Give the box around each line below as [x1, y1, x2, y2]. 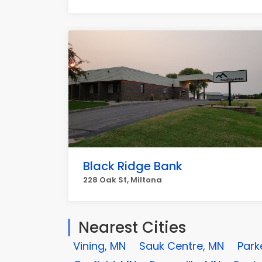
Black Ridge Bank [83, 158, 182, 174]
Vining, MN [73, 239, 126, 253]
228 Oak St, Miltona [83, 174, 162, 185]
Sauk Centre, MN [139, 239, 224, 253]
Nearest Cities [78, 217, 186, 238]
